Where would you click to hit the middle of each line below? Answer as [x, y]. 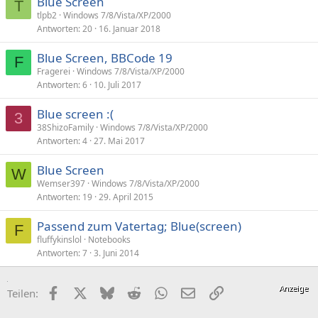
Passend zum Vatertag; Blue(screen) [139, 226]
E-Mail [210, 291]
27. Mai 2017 [119, 141]
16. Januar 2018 [130, 28]
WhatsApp [192, 291]
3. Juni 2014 [116, 253]
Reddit [156, 291]
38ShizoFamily [65, 127]
